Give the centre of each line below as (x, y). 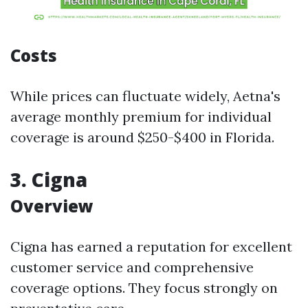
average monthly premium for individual (141, 117)
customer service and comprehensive (132, 267)
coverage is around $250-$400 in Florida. (142, 137)
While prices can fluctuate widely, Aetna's (145, 96)
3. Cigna (49, 179)
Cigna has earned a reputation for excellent (151, 246)
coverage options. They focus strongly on (144, 288)
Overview (52, 206)
